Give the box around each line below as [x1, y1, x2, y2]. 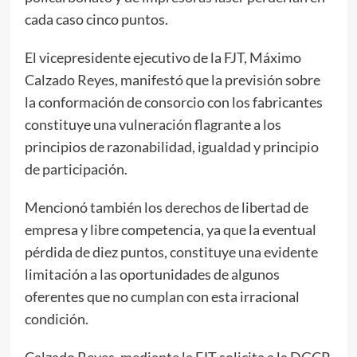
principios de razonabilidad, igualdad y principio [24, 137, 319, 155]
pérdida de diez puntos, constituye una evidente [24, 242, 318, 261]
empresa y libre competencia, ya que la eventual [24, 220, 316, 238]
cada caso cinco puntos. [24, 10, 168, 28]
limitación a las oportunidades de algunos [24, 265, 280, 283]
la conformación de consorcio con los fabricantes [24, 92, 323, 111]
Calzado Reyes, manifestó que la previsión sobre [24, 70, 320, 88]
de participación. [24, 159, 127, 178]
